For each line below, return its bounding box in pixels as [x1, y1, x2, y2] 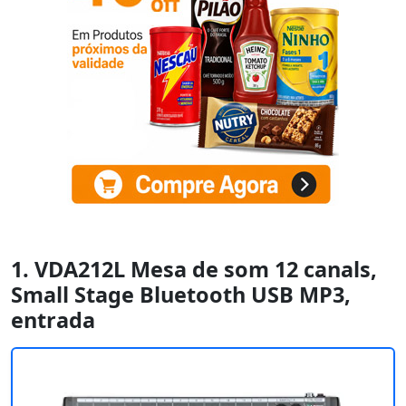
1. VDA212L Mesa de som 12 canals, [11, 255, 377, 285]
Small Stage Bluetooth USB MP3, [11, 280, 351, 310]
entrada [11, 305, 95, 335]
